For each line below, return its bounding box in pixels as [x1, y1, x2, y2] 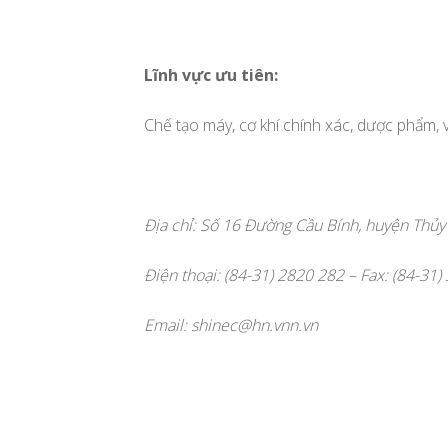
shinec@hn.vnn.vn [191, 313, 318, 336]
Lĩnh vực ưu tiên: [144, 63, 278, 86]
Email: [144, 313, 191, 336]
